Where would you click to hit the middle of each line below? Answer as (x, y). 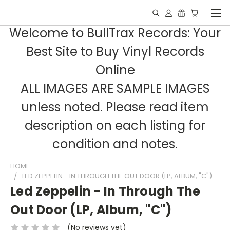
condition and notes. (115, 144)
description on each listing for (115, 126)
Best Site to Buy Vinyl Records (115, 52)
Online (115, 70)
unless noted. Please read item (115, 107)
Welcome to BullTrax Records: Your (115, 33)
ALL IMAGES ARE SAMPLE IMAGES (115, 89)
